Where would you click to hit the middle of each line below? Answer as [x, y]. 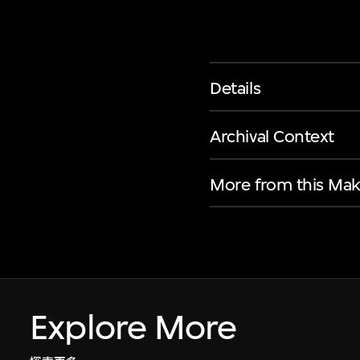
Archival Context [272, 136]
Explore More [133, 328]
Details [235, 88]
